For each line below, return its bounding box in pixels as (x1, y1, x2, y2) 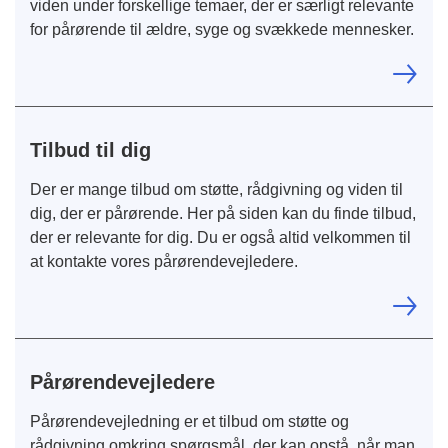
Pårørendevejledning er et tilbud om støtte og (30, 412, 349, 430)
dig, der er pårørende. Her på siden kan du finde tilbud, (30, 204, 416, 222)
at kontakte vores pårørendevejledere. (30, 252, 298, 270)
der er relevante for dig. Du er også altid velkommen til (30, 228, 411, 246)
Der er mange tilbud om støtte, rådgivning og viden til (30, 180, 403, 198)
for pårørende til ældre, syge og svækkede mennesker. (30, 20, 414, 38)
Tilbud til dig (30, 138, 151, 161)
